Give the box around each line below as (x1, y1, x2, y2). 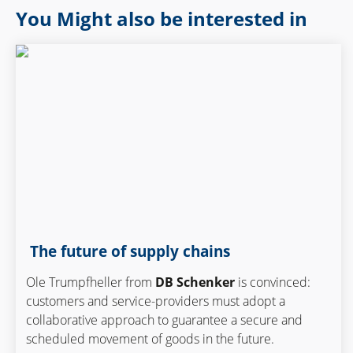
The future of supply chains (25, 240, 230, 262)
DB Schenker (154, 273, 235, 291)
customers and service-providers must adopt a (25, 292, 285, 310)
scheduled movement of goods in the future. (25, 329, 274, 347)
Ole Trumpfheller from (25, 273, 155, 291)
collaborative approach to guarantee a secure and (25, 310, 303, 329)
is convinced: (234, 273, 310, 291)
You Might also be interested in (16, 5, 307, 32)
